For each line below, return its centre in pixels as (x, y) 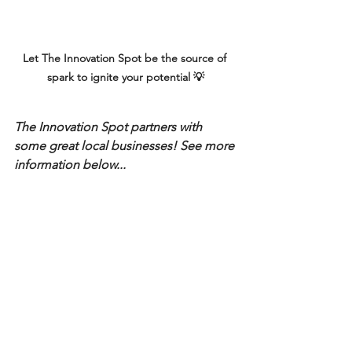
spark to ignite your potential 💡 (126, 77)
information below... (70, 164)
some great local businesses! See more (126, 145)
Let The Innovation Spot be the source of (126, 58)
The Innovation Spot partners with (110, 126)
